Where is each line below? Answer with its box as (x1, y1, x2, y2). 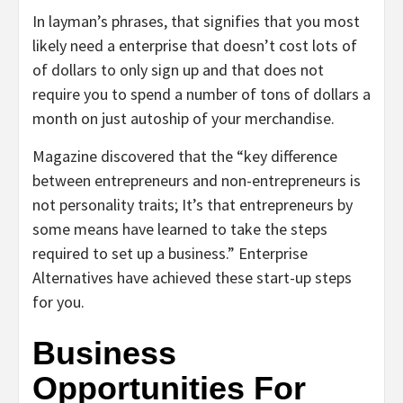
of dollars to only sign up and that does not (32, 58, 324, 80)
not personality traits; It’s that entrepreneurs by (32, 193, 353, 215)
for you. (32, 291, 85, 312)
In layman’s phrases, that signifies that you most (32, 10, 360, 31)
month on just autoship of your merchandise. (32, 107, 335, 129)
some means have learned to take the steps (32, 218, 327, 239)
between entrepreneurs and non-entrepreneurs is (32, 169, 361, 191)
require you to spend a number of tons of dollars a (32, 83, 371, 104)
